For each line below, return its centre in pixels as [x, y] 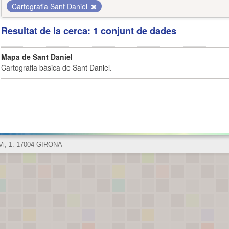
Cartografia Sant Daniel [51, 6]
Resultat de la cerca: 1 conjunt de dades [89, 31]
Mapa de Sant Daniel [37, 57]
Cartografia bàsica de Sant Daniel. [56, 67]
